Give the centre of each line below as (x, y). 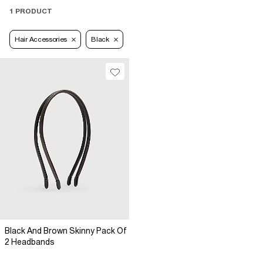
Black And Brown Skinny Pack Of (66, 231)
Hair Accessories (41, 40)
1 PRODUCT (31, 11)
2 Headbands (30, 242)
